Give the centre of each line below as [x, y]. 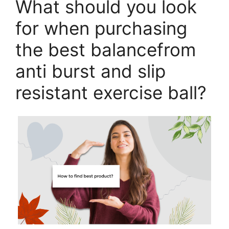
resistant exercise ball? [111, 92]
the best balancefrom [106, 49]
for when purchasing [101, 28]
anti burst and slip [90, 71]
